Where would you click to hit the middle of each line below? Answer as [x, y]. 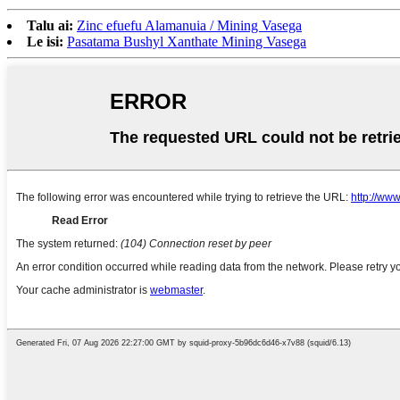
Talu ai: [50, 25]
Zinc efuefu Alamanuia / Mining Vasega [189, 25]
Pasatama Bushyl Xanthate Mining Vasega [187, 41]
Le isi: [45, 41]
